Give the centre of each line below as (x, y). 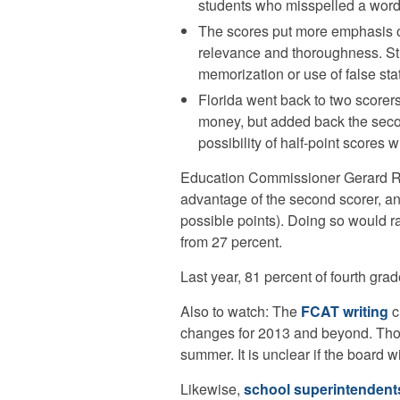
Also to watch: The (241, 311)
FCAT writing (345, 311)
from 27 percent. (231, 242)
